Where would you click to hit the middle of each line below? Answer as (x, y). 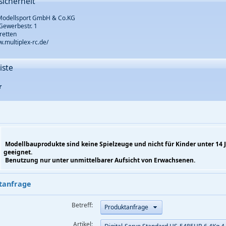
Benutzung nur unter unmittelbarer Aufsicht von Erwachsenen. (99, 160)
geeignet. (18, 152)
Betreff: (82, 205)
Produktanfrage (126, 207)
